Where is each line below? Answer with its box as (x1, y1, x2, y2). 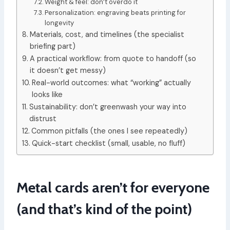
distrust (29, 114, 56, 124)
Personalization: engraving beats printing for (45, 8, 186, 17)
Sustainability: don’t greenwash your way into (29, 102, 186, 112)
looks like (31, 90, 63, 100)
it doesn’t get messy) (29, 66, 106, 75)
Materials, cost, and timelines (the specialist (29, 30, 184, 40)
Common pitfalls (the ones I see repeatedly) (31, 126, 187, 136)
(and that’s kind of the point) (16, 200, 192, 218)
